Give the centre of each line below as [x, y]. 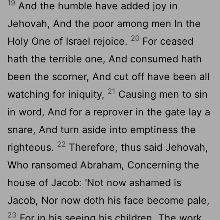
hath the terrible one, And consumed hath [105, 59]
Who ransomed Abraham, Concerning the [103, 165]
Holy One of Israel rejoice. [69, 41]
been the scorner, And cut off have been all [109, 76]
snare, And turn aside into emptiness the [102, 129]
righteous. [32, 147]
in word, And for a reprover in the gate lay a [109, 112]
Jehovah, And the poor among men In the [104, 23]
